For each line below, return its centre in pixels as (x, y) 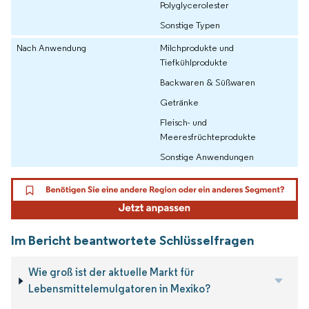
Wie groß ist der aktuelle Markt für (111, 272)
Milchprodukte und (197, 47)
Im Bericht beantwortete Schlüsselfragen (132, 240)
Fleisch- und (183, 122)
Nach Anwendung (51, 47)
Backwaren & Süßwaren (208, 82)
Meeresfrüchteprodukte (208, 136)
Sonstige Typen (190, 24)
